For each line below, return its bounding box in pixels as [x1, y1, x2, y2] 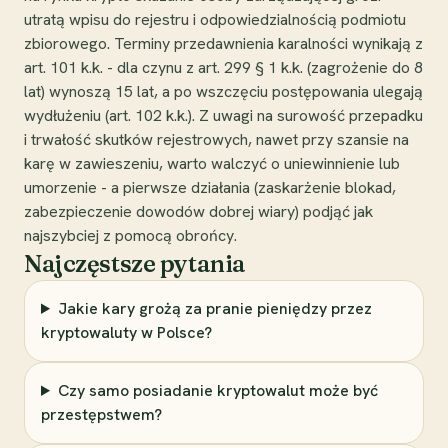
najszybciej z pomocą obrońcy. [24, 224, 237, 246]
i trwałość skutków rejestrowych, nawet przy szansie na [24, 128, 409, 150]
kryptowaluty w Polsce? [41, 321, 212, 343]
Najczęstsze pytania [24, 248, 246, 278]
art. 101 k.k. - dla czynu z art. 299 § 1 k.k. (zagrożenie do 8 [24, 56, 423, 78]
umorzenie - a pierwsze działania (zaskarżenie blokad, [24, 176, 396, 198]
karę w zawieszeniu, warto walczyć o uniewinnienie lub [24, 152, 400, 174]
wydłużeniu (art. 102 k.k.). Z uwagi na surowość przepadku [24, 104, 423, 126]
